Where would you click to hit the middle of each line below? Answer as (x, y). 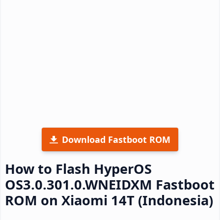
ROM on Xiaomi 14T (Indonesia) (109, 200)
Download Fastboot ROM (116, 139)
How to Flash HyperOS (78, 168)
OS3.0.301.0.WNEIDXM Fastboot (110, 184)
